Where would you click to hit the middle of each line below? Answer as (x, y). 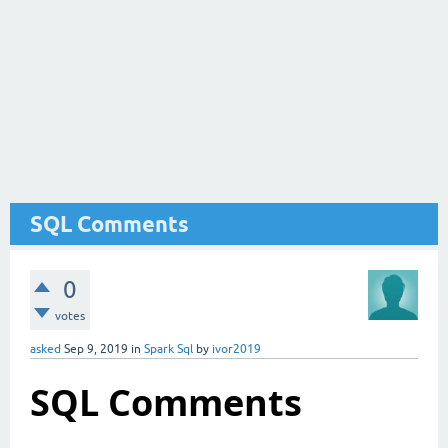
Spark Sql (168, 349)
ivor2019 (236, 349)
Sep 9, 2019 (96, 349)
